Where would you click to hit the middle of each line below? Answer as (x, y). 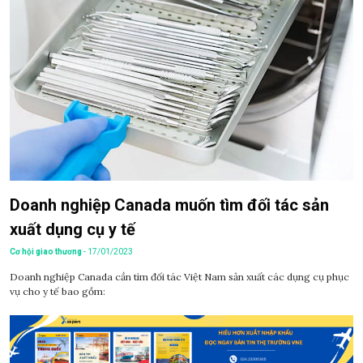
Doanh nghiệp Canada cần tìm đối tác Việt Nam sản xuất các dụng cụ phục (179, 276)
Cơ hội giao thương (46, 251)
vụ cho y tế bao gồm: (58, 291)
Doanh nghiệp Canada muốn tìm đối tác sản (169, 205)
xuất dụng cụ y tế (73, 229)
